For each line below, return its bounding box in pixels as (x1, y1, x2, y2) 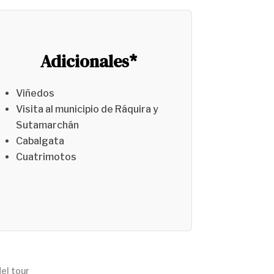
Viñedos (15, 87, 54, 99)
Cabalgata (15, 135, 64, 147)
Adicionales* (40, 49, 138, 73)
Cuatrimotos (15, 150, 76, 163)
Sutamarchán (15, 119, 79, 131)
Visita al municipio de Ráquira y (15, 103, 158, 115)
